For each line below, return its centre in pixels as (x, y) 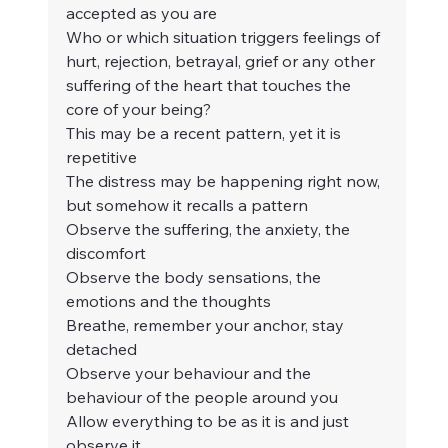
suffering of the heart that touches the (210, 85)
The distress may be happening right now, (225, 181)
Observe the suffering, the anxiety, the (210, 229)
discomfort (106, 253)
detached (101, 349)
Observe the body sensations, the (195, 277)
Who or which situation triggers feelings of (225, 37)
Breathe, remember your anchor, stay (207, 325)
